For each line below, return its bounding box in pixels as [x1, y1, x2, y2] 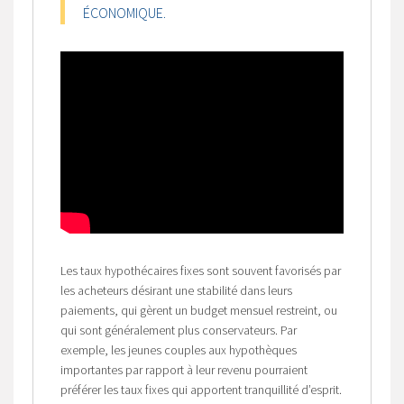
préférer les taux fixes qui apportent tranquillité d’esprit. [60, 381, 342, 398]
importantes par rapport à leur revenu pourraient [60, 361, 308, 378]
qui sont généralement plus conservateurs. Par [60, 321, 297, 338]
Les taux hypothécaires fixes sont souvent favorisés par [60, 262, 341, 279]
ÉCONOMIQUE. [82, 4, 166, 22]
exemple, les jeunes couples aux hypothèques [60, 341, 297, 358]
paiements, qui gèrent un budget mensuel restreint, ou [60, 301, 337, 318]
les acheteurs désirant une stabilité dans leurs [60, 281, 292, 298]
